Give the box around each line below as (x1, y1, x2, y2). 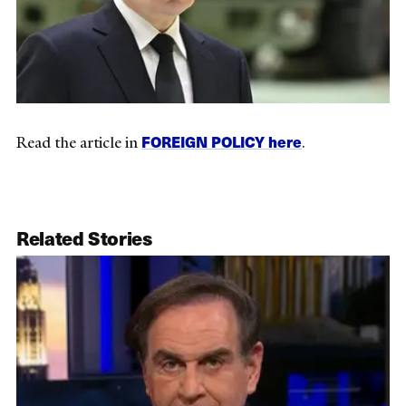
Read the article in (16, 132, 141, 153)
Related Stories (16, 224, 152, 252)
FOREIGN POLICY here (141, 130, 302, 153)
